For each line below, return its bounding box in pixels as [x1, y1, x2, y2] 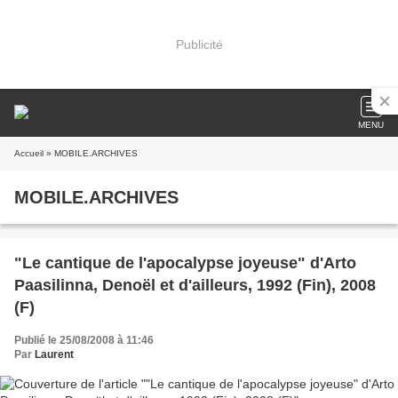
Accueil [14, 148, 44, 158]
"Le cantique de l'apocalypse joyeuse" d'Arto [14, 254, 356, 272]
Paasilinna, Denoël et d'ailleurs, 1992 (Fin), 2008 [14, 276, 376, 294]
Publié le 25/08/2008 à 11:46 [14, 334, 154, 346]
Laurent [35, 348, 74, 361]
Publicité [175, 36, 223, 52]
